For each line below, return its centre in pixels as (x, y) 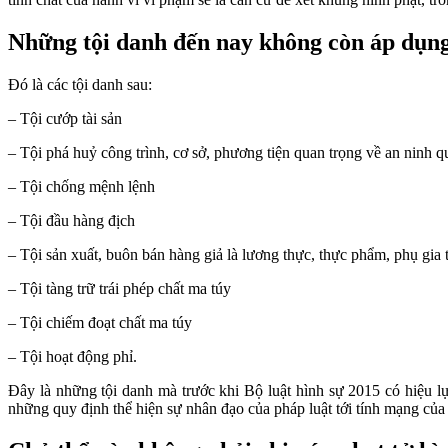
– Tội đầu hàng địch (71, 220)
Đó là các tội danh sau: (80, 84)
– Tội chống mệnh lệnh (81, 186)
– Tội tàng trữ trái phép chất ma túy (119, 288)
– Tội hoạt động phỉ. (72, 356)
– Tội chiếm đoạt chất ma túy (100, 322)
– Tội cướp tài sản (65, 118)
